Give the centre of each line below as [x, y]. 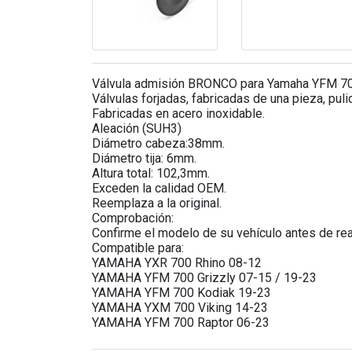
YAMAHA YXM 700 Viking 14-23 [180, 308]
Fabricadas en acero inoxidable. [178, 114]
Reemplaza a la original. [157, 203]
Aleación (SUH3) [137, 129]
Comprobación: [133, 218]
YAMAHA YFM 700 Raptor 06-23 [181, 323]
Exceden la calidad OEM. [159, 189]
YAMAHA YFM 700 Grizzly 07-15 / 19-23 [204, 278]
